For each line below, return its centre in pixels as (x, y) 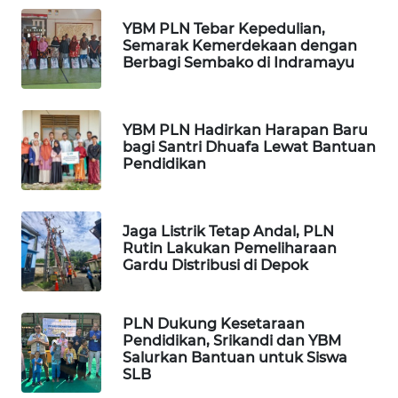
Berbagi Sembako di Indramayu (239, 62)
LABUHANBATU (76, 386)
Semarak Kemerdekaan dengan (240, 45)
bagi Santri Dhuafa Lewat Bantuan (249, 147)
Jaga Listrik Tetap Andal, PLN (228, 231)
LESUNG (60, 189)
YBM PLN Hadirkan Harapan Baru (245, 130)
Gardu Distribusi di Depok (215, 265)
